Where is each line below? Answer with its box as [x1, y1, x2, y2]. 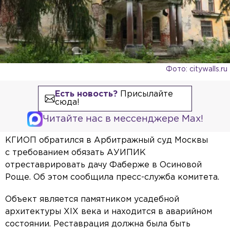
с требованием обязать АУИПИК [5, 149, 146, 157]
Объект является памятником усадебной [5, 196, 179, 204]
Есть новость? [54, 90, 118, 99]
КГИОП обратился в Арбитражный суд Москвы [5, 137, 208, 145]
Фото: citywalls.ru [166, 66, 227, 73]
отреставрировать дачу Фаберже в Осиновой [5, 161, 202, 169]
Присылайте [117, 90, 173, 99]
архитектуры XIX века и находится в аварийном [5, 208, 212, 216]
